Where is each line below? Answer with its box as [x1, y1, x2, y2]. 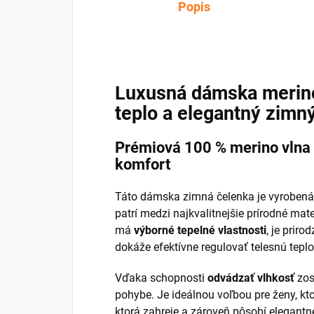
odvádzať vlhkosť [207, 271, 294, 285]
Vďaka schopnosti [115, 271, 207, 285]
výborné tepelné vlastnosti [134, 224, 266, 238]
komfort [115, 156, 170, 174]
